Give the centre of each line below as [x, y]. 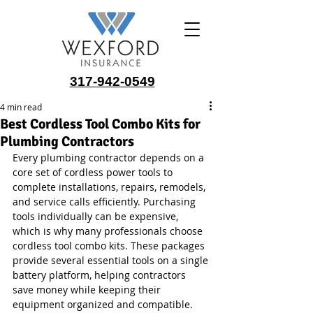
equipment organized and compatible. [103, 304]
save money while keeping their [88, 290]
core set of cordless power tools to [94, 172]
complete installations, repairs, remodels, [110, 187]
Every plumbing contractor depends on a [110, 158]
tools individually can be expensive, [97, 216]
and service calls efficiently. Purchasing [105, 202]
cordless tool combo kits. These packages [110, 246]
